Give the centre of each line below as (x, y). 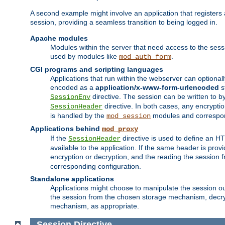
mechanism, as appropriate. (95, 206)
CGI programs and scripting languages (97, 69)
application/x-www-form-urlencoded (157, 87)
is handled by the (78, 115)
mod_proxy (120, 129)
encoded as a (73, 87)
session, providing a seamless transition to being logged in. (124, 22)
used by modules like (85, 56)
